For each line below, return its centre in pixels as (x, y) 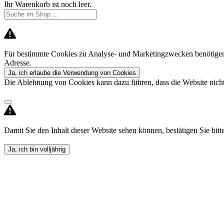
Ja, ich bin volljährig (37, 149)
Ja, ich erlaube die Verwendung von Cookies (72, 73)
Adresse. (18, 63)
